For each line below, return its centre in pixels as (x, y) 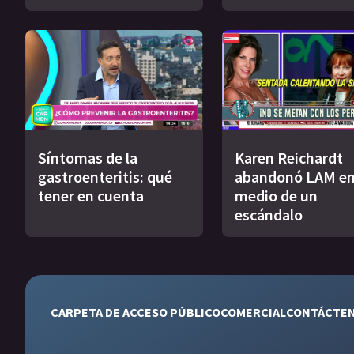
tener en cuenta (91, 195)
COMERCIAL (253, 312)
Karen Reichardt (288, 157)
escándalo (268, 214)
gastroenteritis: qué (105, 176)
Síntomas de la (88, 157)
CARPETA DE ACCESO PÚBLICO (136, 312)
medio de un (276, 195)
